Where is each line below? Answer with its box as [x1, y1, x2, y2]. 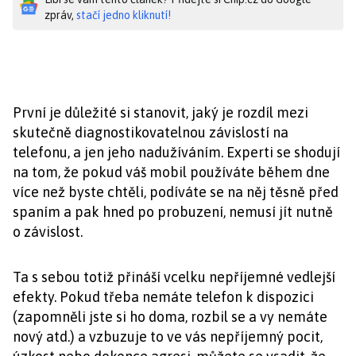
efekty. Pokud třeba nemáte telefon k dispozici [13, 288, 314, 305]
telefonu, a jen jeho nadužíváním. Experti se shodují [13, 144, 340, 161]
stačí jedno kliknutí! [76, 9, 171, 21]
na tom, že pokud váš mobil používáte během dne [13, 164, 330, 180]
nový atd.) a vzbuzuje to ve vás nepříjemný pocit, [13, 328, 323, 345]
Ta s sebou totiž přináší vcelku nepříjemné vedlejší [13, 269, 335, 285]
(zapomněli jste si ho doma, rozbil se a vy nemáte [13, 308, 327, 325]
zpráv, [44, 9, 76, 21]
